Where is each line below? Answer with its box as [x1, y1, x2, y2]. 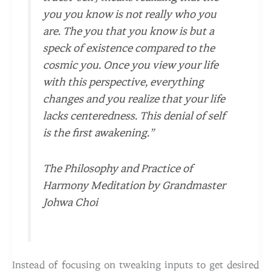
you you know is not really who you [43, 8, 217, 20]
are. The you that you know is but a [43, 25, 215, 37]
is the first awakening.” [43, 127, 155, 139]
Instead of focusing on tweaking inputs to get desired [12, 260, 259, 270]
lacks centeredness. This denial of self [43, 110, 226, 122]
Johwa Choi [43, 197, 99, 208]
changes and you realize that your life [43, 93, 226, 105]
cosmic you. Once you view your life [43, 59, 219, 71]
